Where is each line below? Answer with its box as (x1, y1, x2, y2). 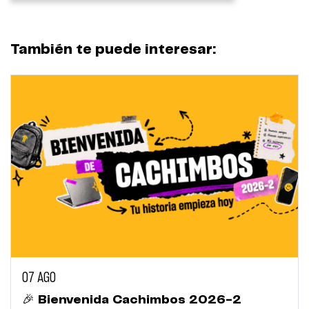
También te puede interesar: (10, 42, 216, 57)
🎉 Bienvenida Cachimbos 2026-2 (22, 294, 241, 307)
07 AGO (22, 271, 56, 286)
